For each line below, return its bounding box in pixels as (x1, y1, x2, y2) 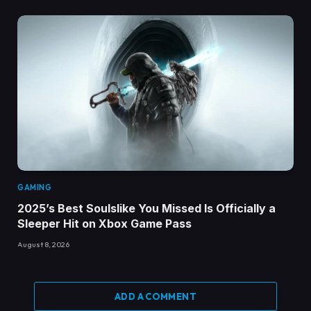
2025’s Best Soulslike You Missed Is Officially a (17, 201, 276, 215)
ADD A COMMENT (114, 290, 197, 302)
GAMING (17, 182, 52, 192)
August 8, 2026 (17, 239, 69, 249)
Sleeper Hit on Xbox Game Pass (17, 216, 192, 230)
